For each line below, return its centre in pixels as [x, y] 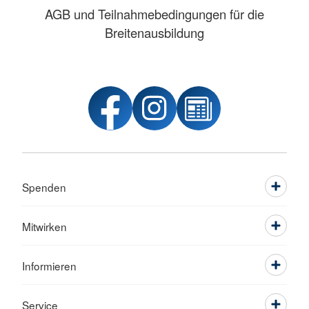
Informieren [49, 266]
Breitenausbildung [154, 33]
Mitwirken [44, 227]
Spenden [44, 187]
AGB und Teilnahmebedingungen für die [154, 14]
